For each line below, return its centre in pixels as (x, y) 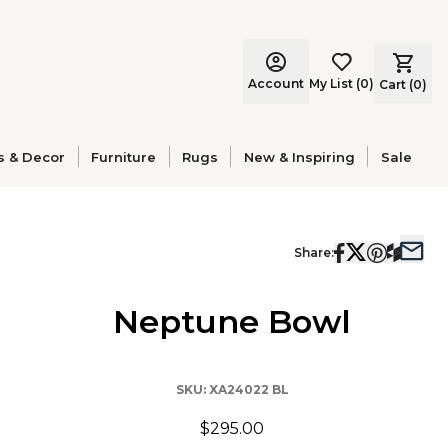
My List (331, 83)
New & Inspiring (299, 156)
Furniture (124, 156)
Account (276, 83)
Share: (314, 252)
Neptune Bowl (232, 321)
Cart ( (396, 84)
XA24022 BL (248, 389)
